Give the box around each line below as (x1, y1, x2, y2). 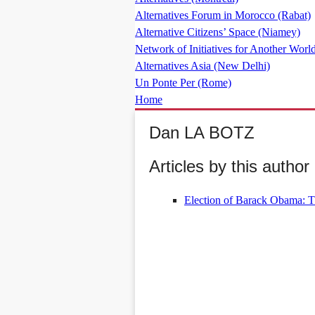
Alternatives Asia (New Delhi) (135, 60, 270, 72)
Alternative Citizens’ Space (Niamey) (135, 26, 300, 38)
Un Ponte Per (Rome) (135, 77, 231, 89)
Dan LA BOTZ (149, 123, 255, 142)
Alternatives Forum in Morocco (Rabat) (135, 9, 311, 21)
